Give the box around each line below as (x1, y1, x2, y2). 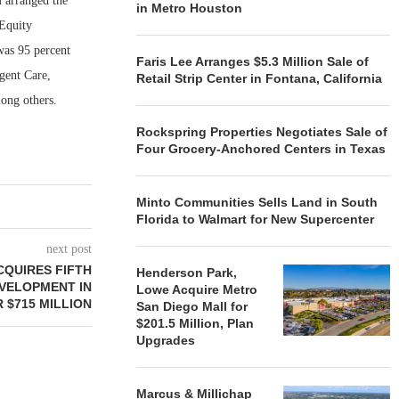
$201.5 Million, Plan (136, 316, 255, 330)
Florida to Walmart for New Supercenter (136, 212, 375, 226)
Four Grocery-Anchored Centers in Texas (136, 142, 387, 156)
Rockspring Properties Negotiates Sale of (136, 125, 388, 139)
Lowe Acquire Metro (136, 282, 258, 297)
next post (46, 242, 93, 256)
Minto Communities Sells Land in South (136, 195, 379, 209)
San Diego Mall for (136, 299, 248, 313)
